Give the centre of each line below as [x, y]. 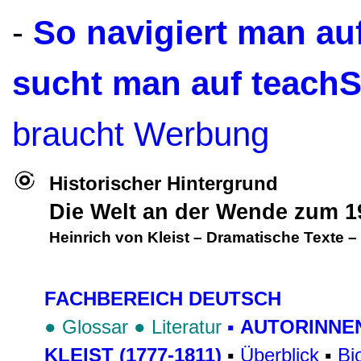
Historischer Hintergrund [164, 183]
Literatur [187, 327]
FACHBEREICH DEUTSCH [163, 299]
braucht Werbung [141, 134]
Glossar [98, 327]
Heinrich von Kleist [119, 237]
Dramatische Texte [275, 237]
